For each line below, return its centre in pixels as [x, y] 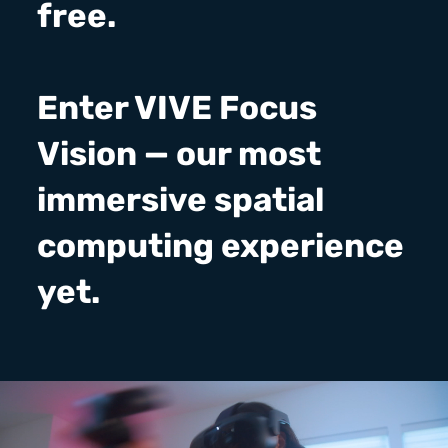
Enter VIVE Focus [177, 108]
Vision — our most [179, 154]
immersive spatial [181, 200]
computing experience [221, 246]
